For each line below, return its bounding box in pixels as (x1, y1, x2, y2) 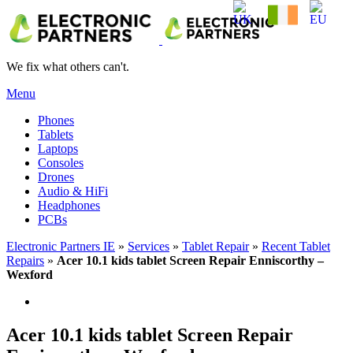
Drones (38, 170, 74, 184)
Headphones (38, 199, 100, 212)
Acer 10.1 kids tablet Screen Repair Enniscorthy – (57, 254, 324, 267)
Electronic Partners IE (6, 240, 115, 253)
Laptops (38, 142, 78, 155)
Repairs (6, 254, 44, 267)
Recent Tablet (262, 240, 330, 253)
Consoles (38, 156, 84, 169)
